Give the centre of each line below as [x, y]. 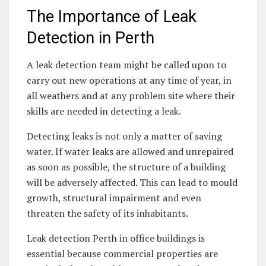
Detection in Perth [91, 38]
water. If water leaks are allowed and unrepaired [130, 152]
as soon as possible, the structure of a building [126, 167]
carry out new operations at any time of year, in [129, 80]
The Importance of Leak [112, 17]
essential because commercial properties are [122, 254]
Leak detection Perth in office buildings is [116, 238]
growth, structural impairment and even [114, 198]
